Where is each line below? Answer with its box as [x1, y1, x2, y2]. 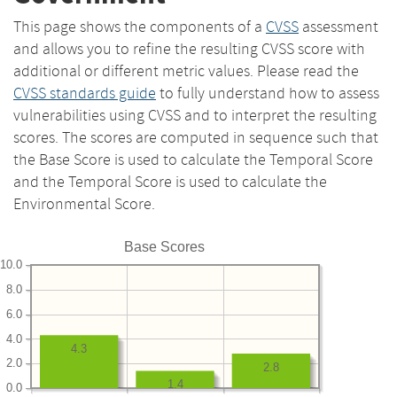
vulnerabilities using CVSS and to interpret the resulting [13, 105, 377, 125]
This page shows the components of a [13, 16, 266, 36]
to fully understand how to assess [156, 82, 379, 103]
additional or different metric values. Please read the [13, 60, 359, 81]
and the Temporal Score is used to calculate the [13, 171, 327, 191]
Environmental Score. [13, 193, 155, 214]
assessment [299, 16, 378, 36]
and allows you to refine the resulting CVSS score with [13, 38, 365, 58]
